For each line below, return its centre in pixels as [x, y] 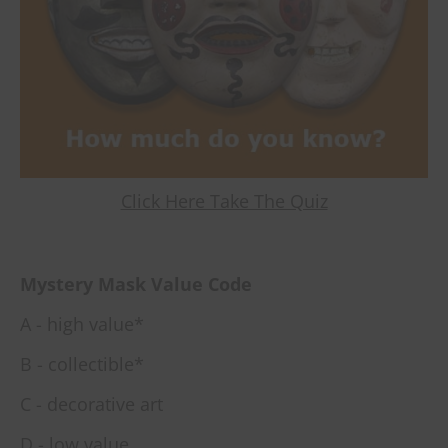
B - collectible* [82, 364]
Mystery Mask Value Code [136, 284]
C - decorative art [91, 404]
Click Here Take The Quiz [224, 201]
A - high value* [82, 324]
